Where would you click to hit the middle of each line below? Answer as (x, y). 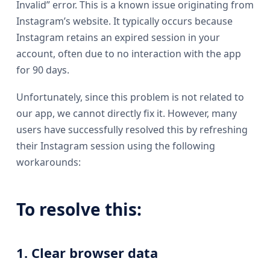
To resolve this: (79, 209)
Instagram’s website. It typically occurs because (124, 21)
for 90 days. (43, 70)
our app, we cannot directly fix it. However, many (127, 113)
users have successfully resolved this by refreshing (132, 130)
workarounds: (49, 162)
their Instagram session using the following (116, 146)
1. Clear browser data (87, 253)
